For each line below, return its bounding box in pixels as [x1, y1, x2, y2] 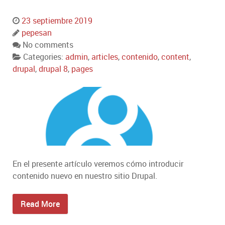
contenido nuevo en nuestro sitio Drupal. [13, 170, 157, 181]
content [161, 51, 189, 63]
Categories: [23, 51, 65, 63]
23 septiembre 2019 [22, 15, 92, 27]
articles [91, 51, 118, 63]
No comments [23, 39, 73, 51]
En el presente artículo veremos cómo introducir [13, 158, 183, 169]
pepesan [22, 27, 52, 39]
